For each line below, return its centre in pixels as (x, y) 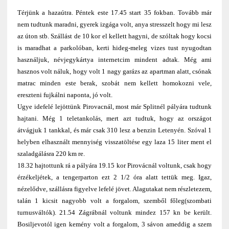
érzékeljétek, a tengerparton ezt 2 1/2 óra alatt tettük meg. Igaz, (114, 177)
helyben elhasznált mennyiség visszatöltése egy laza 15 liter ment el (114, 142)
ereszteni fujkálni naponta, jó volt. (65, 95)
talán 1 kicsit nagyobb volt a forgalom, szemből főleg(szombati (114, 201)
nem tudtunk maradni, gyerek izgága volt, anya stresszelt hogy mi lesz (114, 25)
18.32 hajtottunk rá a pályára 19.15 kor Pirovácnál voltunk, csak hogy (114, 166)
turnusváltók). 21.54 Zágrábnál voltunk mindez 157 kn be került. (114, 213)
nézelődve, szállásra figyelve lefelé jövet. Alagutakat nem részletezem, (114, 189)
